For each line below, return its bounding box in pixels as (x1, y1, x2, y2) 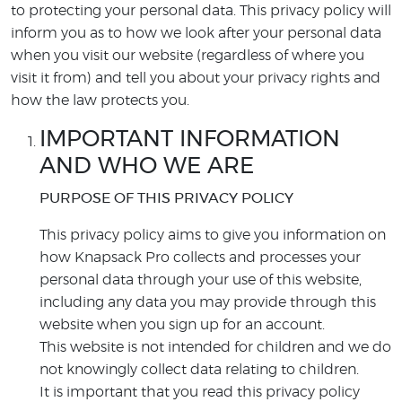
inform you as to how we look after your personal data (11, 26, 381, 40)
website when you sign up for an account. (39, 318, 325, 332)
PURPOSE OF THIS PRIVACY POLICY (39, 191, 293, 205)
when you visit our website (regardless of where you (11, 48, 364, 63)
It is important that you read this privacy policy (39, 385, 360, 399)
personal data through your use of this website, (39, 273, 362, 287)
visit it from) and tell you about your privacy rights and (11, 71, 380, 85)
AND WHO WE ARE (39, 155, 254, 178)
